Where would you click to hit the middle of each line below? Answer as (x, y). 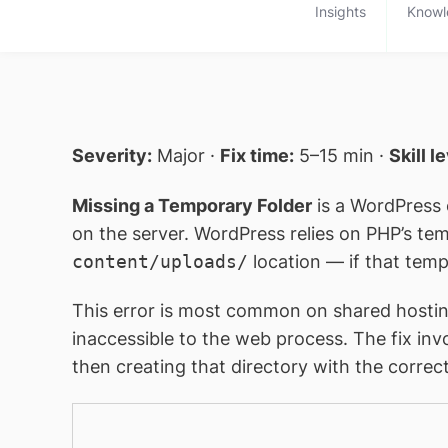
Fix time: (257, 155)
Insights (340, 11)
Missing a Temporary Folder (192, 205)
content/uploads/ (160, 261)
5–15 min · (341, 155)
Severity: (112, 155)
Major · (186, 155)
